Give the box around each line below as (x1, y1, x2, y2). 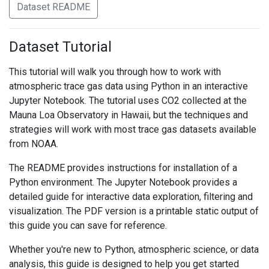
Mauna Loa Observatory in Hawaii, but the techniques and (9, 109, 248, 121)
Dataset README (17, 1, 90, 13)
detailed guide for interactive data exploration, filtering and (9, 191, 253, 202)
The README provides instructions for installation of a (9, 162, 237, 174)
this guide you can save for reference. (9, 220, 167, 231)
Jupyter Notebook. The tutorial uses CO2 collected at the (9, 95, 247, 106)
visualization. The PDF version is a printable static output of (9, 205, 259, 217)
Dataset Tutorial (9, 38, 112, 55)
